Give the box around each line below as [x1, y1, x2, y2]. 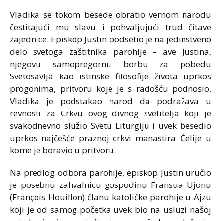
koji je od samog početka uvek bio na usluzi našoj [10, 204, 211, 215]
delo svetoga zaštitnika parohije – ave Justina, [10, 46, 211, 57]
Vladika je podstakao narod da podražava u [10, 95, 211, 107]
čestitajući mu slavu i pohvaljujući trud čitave [10, 21, 211, 33]
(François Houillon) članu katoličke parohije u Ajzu [10, 191, 211, 203]
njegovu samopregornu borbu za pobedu [10, 58, 211, 70]
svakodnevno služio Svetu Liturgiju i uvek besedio [10, 120, 211, 131]
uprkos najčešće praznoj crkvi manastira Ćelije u [10, 132, 211, 144]
